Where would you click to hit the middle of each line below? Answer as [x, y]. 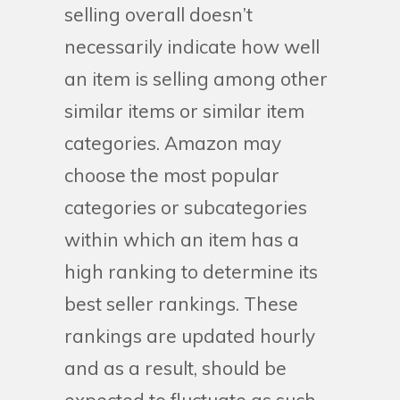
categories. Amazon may [173, 143]
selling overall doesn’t [158, 14]
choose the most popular [172, 175]
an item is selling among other [196, 79]
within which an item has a [182, 239]
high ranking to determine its [191, 271]
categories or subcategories [186, 207]
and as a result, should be [175, 368]
